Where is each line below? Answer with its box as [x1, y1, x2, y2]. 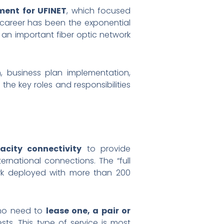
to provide [81, 142, 131, 154]
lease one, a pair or [45, 204, 131, 216]
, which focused [66, 4, 131, 16]
